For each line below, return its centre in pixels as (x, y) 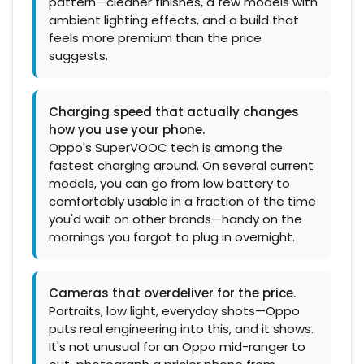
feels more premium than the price (155, 38)
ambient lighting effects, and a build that (174, 20)
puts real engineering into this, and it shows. (181, 329)
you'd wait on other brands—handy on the (175, 219)
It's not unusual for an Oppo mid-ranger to (177, 347)
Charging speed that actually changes (174, 112)
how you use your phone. (127, 130)
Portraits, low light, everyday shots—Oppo (174, 311)
